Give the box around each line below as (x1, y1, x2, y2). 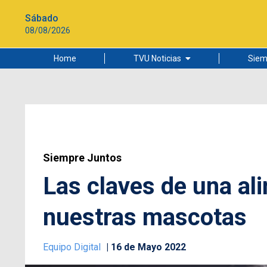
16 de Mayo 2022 (111, 241, 186, 253)
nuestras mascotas (43, 203, 247, 231)
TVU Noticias (133, 54, 181, 63)
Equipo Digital (43, 241, 103, 253)
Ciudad (113, 101, 139, 110)
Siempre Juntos (43, 151, 122, 164)
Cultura (113, 120, 141, 130)
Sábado (25, 12, 58, 24)
